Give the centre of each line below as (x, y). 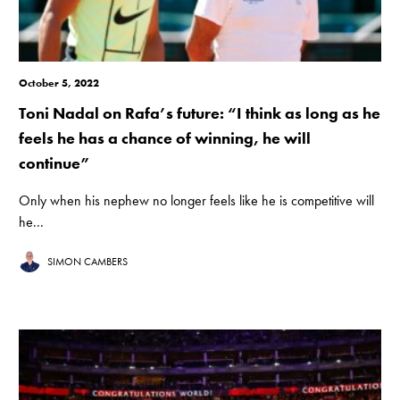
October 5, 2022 (59, 83)
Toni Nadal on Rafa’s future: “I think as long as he (200, 113)
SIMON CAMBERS (88, 262)
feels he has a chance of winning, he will (165, 138)
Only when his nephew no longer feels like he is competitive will (197, 201)
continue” (55, 163)
